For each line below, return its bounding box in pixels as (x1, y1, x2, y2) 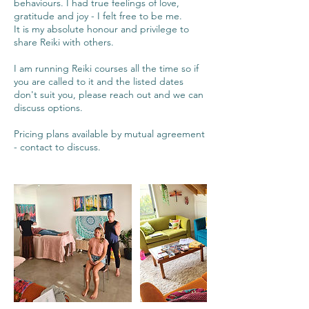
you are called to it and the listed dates (14, 75, 183, 88)
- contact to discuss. (14, 141, 101, 153)
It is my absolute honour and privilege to (14, 23, 189, 35)
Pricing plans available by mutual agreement (14, 128, 205, 140)
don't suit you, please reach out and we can (14, 88, 203, 101)
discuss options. (14, 101, 83, 114)
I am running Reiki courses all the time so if (14, 62, 199, 74)
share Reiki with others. (14, 36, 114, 48)
